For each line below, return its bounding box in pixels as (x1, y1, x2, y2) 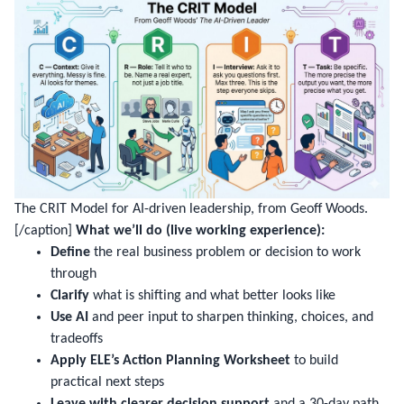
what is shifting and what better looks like (89, 288, 335, 303)
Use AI (50, 309, 88, 325)
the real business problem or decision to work (90, 244, 361, 260)
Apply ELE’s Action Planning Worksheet (50, 353, 290, 368)
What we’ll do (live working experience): (76, 223, 325, 238)
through (50, 266, 96, 281)
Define (50, 244, 90, 260)
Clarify (50, 288, 89, 303)
